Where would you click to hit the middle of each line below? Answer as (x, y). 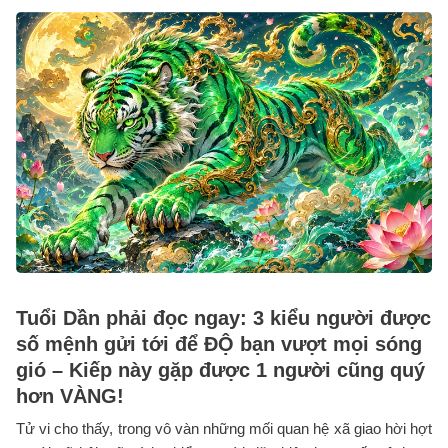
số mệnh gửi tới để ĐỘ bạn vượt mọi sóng (219, 343)
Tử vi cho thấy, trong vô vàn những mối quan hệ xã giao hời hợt (224, 428)
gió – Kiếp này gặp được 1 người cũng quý (220, 369)
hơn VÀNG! (70, 395)
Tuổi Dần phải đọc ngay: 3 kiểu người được (223, 317)
